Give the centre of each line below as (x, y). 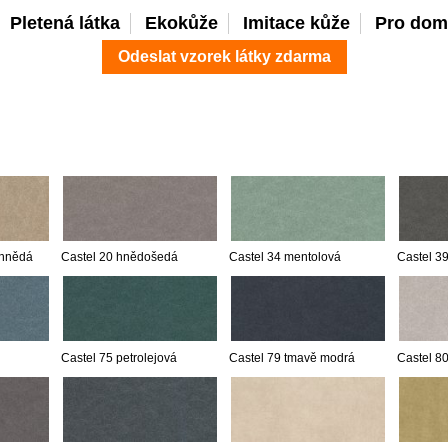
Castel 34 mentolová (285, 257)
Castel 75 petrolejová (119, 358)
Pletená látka (64, 22)
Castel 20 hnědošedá (119, 257)
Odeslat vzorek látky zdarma (224, 57)
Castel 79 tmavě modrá (292, 358)
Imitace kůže (296, 22)
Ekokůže (181, 22)
